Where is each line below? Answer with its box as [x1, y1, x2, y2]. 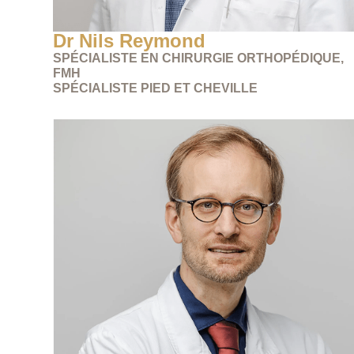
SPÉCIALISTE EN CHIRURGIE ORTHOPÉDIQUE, [53, 51, 345, 65]
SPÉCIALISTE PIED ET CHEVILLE [53, 81, 258, 95]
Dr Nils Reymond [53, 29, 206, 51]
